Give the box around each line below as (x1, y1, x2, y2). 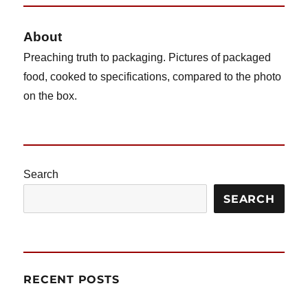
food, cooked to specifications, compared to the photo (23, 71, 282, 83)
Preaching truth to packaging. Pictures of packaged (23, 52, 272, 64)
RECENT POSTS (23, 273, 120, 287)
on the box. (23, 90, 78, 102)
